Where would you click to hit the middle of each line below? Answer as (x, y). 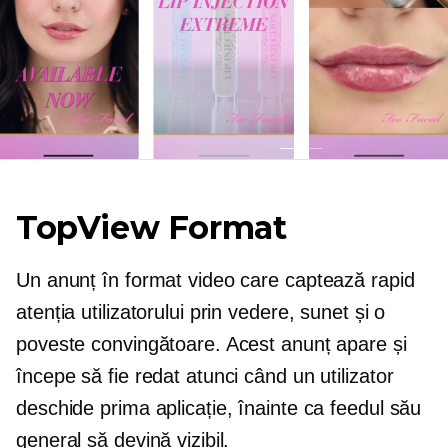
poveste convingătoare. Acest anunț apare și (211, 343)
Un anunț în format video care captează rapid (215, 279)
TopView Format (151, 227)
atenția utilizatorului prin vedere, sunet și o (201, 311)
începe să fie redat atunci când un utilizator (205, 375)
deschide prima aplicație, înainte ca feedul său (219, 407)
